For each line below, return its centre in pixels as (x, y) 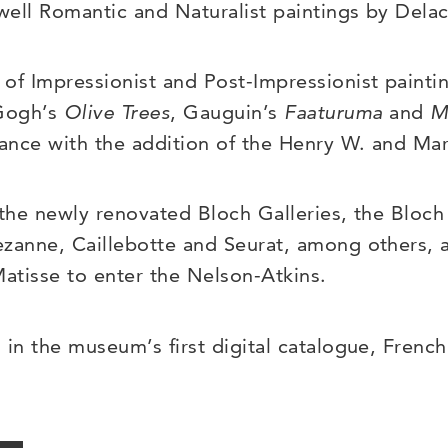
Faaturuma (333, 112)
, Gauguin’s (227, 111)
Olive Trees (117, 112)
